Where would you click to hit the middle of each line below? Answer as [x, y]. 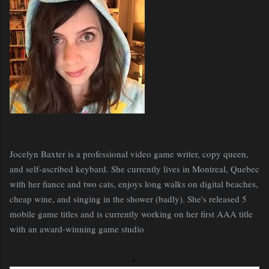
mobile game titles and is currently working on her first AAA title [131, 214]
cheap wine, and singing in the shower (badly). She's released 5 [128, 199]
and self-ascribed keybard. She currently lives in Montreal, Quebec [134, 169]
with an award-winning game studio [77, 229]
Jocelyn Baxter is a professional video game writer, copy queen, [129, 154]
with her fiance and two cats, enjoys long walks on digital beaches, [134, 184]
